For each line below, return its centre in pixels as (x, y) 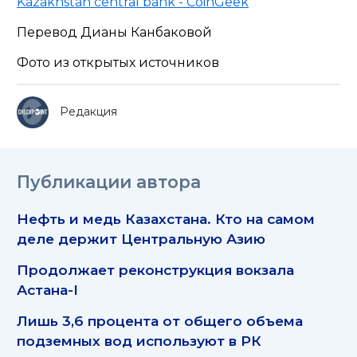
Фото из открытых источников (118, 62)
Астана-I (47, 289)
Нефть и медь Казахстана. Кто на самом (166, 218)
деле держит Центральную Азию (141, 238)
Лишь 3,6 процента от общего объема (160, 320)
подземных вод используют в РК (139, 340)
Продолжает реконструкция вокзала (155, 269)
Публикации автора (109, 181)
